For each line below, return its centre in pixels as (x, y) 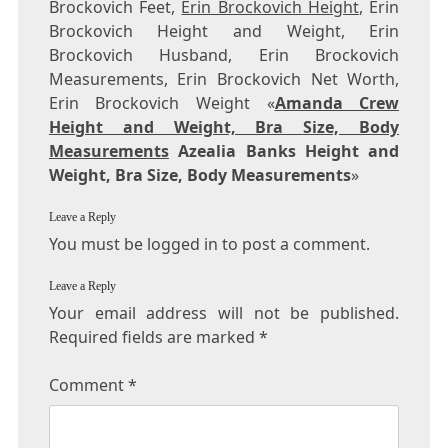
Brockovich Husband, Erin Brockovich (224, 55)
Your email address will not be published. (224, 313)
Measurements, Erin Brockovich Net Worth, (224, 79)
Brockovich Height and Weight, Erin (224, 31)
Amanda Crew (337, 103)
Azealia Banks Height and (289, 151)
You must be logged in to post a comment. (209, 244)
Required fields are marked (153, 337)
